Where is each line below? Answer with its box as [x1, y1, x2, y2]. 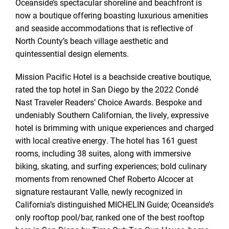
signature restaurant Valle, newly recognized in [15, 186, 182, 197]
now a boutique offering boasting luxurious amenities [15, 10, 208, 20]
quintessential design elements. [15, 48, 129, 59]
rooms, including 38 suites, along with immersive [15, 148, 191, 158]
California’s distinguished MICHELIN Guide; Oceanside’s [15, 199, 214, 210]
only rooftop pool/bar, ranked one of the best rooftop [15, 212, 204, 222]
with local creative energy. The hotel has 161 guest [15, 135, 197, 146]
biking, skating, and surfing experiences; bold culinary [15, 161, 207, 171]
